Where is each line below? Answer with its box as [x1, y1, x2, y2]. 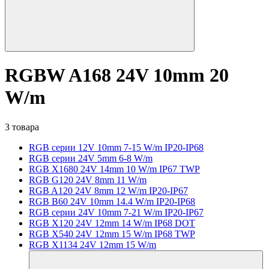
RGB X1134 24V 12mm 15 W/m [29, 239, 156, 250]
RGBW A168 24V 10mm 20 [5, 64, 229, 86]
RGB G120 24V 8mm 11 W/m [29, 174, 147, 185]
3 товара [5, 121, 39, 132]
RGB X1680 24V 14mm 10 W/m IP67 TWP [29, 163, 200, 174]
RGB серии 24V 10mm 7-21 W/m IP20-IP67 [29, 207, 204, 217]
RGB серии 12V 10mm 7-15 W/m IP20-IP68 [29, 142, 204, 153]
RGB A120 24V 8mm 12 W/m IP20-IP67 [29, 185, 188, 196]
